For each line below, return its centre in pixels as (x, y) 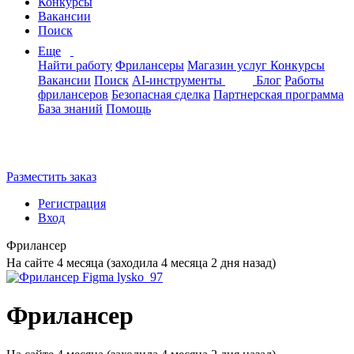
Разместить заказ (51, 177)
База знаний (70, 109)
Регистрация (72, 203)
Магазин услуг (229, 65)
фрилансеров (73, 94)
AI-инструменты (179, 80)
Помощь (128, 109)
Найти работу (75, 65)
